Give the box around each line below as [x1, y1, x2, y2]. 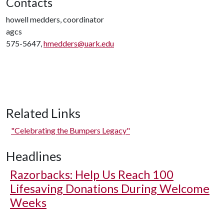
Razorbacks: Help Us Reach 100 [10, 167, 173, 181]
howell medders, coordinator [6, 14, 104, 24]
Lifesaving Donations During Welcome [10, 181, 209, 195]
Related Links [6, 105, 80, 120]
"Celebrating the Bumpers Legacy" [11, 125, 130, 135]
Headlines [6, 148, 61, 163]
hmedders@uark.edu [43, 38, 114, 48]
